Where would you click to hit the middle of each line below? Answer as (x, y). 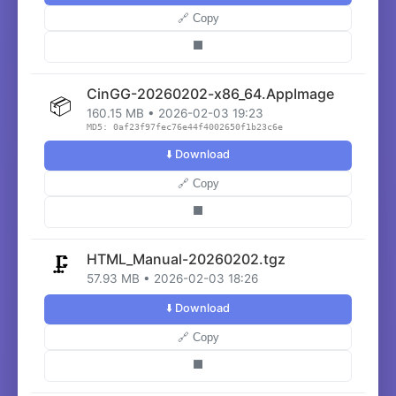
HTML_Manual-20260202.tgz (186, 259)
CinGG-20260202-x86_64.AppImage (210, 94)
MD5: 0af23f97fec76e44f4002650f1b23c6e (185, 127)
